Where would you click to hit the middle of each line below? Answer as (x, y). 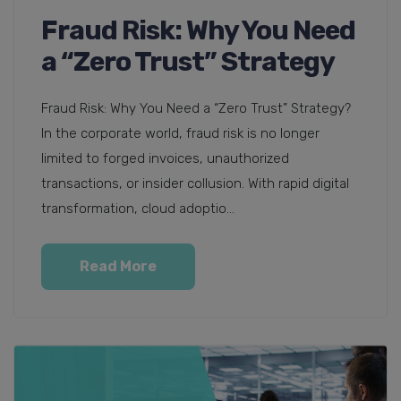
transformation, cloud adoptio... (138, 208)
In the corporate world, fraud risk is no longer (180, 133)
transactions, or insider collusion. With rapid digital (195, 183)
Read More (118, 266)
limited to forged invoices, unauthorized (165, 158)
